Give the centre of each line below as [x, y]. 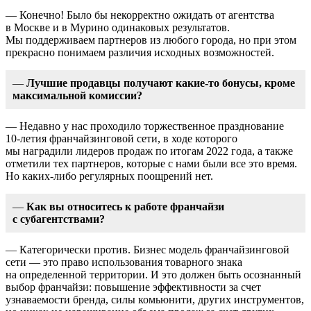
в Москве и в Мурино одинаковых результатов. [118, 27]
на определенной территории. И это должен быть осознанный [153, 274]
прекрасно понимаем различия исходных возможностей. [140, 52]
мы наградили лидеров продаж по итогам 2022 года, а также [149, 151]
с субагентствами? [59, 219]
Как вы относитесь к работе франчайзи [125, 206]
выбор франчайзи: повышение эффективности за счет [133, 287]
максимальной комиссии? [77, 95]
